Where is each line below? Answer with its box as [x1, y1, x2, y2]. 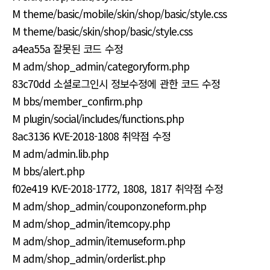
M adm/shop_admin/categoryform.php [12, 58, 190, 74]
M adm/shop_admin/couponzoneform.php [12, 198, 207, 213]
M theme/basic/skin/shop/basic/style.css [12, 24, 193, 39]
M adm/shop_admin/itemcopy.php [12, 216, 171, 231]
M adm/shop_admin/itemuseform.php [12, 233, 186, 248]
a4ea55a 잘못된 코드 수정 [12, 41, 123, 56]
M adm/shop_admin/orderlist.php [12, 251, 166, 266]
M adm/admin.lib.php [12, 146, 109, 161]
